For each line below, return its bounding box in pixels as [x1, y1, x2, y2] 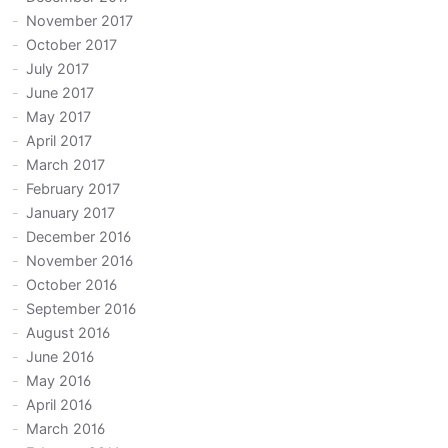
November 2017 [26, 12, 134, 30]
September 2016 [26, 300, 137, 318]
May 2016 [26, 372, 92, 390]
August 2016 [26, 324, 111, 342]
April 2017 [26, 132, 93, 150]
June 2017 [26, 84, 95, 102]
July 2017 [26, 60, 90, 78]
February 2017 [26, 180, 121, 198]
